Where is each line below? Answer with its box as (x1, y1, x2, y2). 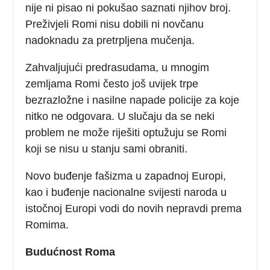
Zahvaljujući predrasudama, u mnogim (25, 61, 210, 74)
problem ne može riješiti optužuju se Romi (25, 126, 227, 139)
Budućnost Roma (25, 245, 116, 258)
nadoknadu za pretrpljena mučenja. (25, 34, 195, 46)
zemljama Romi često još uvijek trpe (25, 77, 199, 90)
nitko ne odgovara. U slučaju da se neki (25, 110, 215, 122)
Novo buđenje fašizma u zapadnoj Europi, (25, 169, 227, 182)
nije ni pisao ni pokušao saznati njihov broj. (25, 1, 231, 14)
